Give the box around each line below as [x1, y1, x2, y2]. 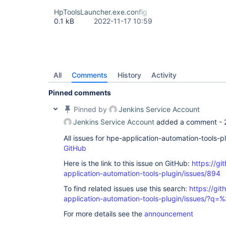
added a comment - [154, 118, 224, 126]
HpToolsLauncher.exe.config [54, 8, 147, 16]
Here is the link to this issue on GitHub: [64, 159, 192, 167]
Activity [151, 71, 177, 79]
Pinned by [72, 105, 109, 114]
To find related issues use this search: [64, 184, 189, 193]
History [118, 71, 141, 79]
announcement [144, 209, 193, 218]
